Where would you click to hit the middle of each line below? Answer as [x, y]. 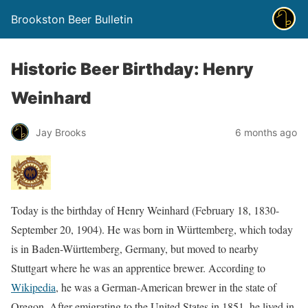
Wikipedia [33, 287]
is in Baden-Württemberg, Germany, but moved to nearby [135, 249]
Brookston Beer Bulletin [72, 19]
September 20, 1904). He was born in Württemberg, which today [152, 229]
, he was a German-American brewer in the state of [166, 287]
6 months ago [266, 132]
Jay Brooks [61, 132]
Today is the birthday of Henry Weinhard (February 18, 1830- [145, 210]
